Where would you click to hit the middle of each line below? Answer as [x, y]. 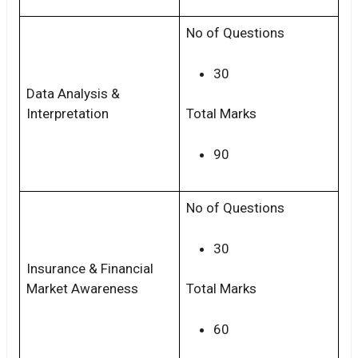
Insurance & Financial [90, 269]
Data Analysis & [73, 94]
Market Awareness [82, 289]
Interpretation [68, 114]
